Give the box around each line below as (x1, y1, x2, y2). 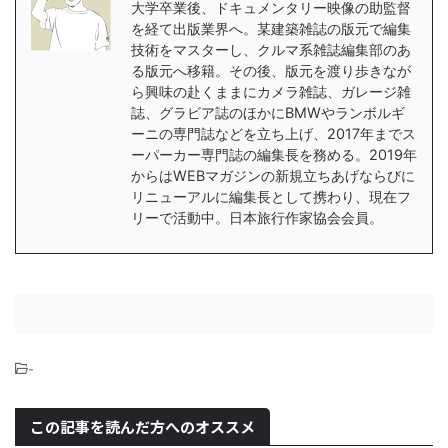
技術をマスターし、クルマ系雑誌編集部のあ (131, 41, 411, 58)
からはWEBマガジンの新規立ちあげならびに (131, 167, 415, 184)
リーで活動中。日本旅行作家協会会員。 (131, 209, 383, 226)
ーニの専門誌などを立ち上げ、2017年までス (131, 125, 416, 142)
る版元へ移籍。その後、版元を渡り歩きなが (131, 62, 411, 79)
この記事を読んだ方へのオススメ (30, 416, 255, 437)
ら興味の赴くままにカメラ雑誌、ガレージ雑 (131, 83, 411, 100)
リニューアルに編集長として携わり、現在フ (131, 188, 411, 205)
